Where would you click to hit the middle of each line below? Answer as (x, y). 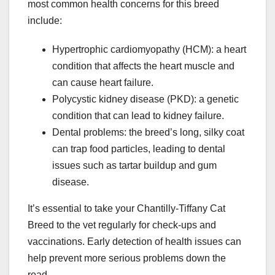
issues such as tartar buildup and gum (134, 165)
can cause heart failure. (103, 82)
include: (45, 20)
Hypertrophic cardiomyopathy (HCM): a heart (149, 49)
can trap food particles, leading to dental (139, 149)
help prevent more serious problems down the (127, 258)
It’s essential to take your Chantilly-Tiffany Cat (126, 208)
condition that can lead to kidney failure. (138, 115)
